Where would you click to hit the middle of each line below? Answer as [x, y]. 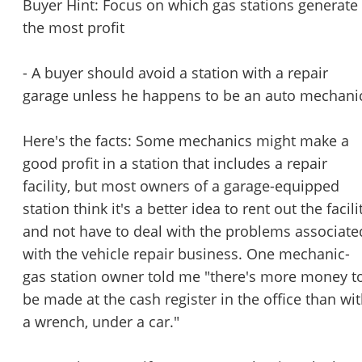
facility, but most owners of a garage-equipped [181, 186]
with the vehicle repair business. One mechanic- [186, 254]
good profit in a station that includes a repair [175, 164]
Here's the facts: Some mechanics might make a [186, 141]
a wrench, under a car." [101, 322]
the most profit [74, 28]
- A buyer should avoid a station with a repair [175, 73]
